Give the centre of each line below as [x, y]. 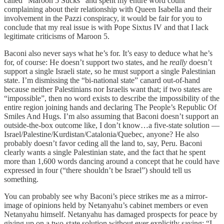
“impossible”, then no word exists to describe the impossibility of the [112, 98]
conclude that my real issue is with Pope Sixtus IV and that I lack [106, 27]
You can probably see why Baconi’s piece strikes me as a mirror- [106, 196]
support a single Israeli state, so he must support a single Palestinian [110, 71]
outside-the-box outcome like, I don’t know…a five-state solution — [112, 125]
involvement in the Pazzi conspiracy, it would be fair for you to [103, 18]
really [179, 62]
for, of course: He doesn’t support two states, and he [87, 62]
